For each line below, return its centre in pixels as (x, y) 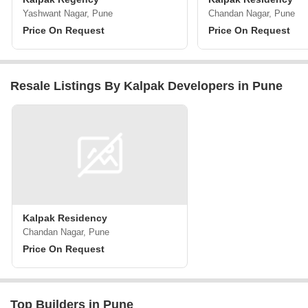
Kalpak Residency (65, 218)
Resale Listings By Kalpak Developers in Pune (146, 86)
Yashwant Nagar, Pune (68, 13)
